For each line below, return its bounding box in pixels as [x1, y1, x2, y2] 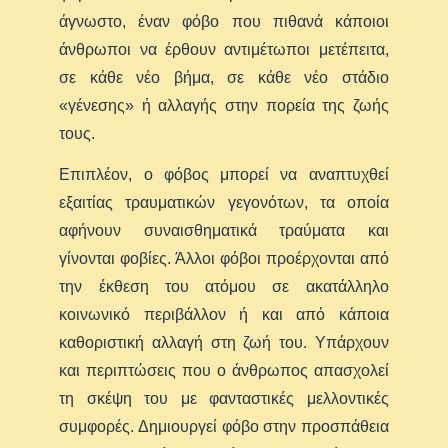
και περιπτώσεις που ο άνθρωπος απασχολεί [59, 362, 389, 379]
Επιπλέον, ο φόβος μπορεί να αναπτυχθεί [59, 166, 389, 183]
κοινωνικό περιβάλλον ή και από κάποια [59, 306, 389, 323]
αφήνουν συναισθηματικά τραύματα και [59, 222, 389, 239]
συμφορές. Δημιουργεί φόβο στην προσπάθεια [59, 418, 389, 435]
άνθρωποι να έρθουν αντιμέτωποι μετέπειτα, [59, 41, 389, 58]
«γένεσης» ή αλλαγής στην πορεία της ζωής [59, 97, 389, 114]
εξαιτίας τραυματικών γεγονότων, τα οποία [59, 194, 389, 211]
